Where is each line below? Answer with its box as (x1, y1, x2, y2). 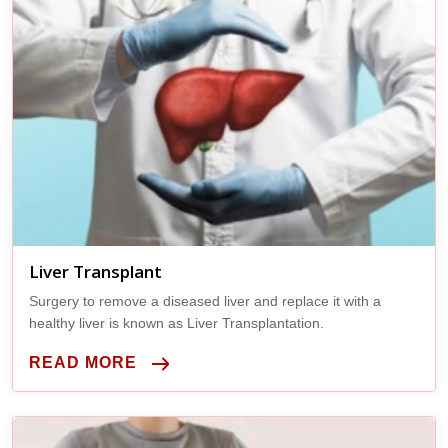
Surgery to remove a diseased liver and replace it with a (29, 292, 381, 309)
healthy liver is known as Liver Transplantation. (29, 314, 324, 331)
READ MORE (29, 353, 137, 371)
